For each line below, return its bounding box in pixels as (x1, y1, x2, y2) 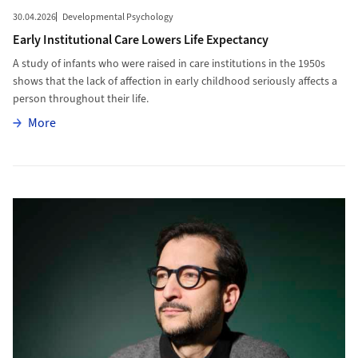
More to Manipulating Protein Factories (11, 166, 221, 185)
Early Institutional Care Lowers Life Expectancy (12, 31, 268, 50)
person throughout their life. (12, 91, 149, 108)
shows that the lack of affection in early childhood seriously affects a (12, 74, 337, 90)
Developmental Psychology (62, 10, 173, 25)
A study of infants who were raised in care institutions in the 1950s (12, 56, 325, 73)
